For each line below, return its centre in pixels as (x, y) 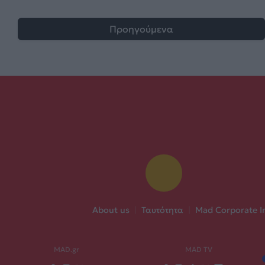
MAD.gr (66, 250)
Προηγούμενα (141, 29)
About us (111, 210)
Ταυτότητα (162, 210)
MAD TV (199, 250)
